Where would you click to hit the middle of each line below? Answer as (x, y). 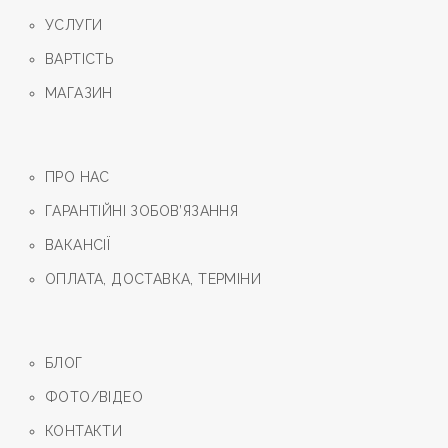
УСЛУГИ (74, 25)
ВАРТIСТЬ (80, 59)
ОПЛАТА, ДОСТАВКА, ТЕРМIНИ (153, 279)
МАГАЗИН (79, 93)
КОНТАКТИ (84, 431)
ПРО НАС (77, 177)
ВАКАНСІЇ (78, 245)
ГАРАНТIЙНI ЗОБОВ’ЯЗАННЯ (142, 211)
